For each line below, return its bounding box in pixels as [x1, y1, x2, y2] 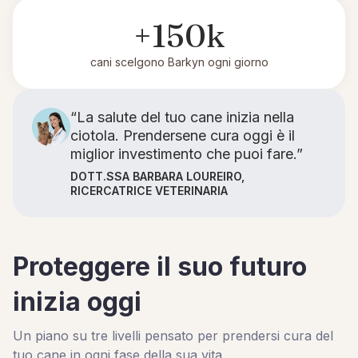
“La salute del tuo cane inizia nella [70, 109, 294, 125]
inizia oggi [13, 286, 141, 317]
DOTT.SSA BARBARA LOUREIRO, [70, 169, 245, 183]
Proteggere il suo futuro [13, 251, 307, 282]
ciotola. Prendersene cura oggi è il [70, 127, 295, 144]
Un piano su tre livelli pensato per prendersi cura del [13, 328, 333, 344]
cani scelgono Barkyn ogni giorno [89, 55, 268, 69]
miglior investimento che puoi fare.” [70, 145, 303, 162]
